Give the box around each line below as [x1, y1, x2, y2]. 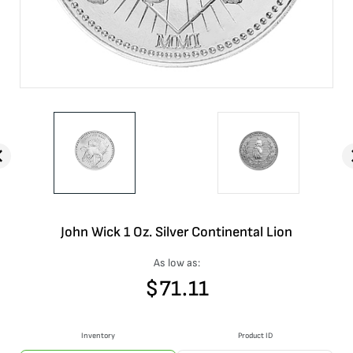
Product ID [237, 330, 273, 340]
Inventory [81, 330, 115, 340]
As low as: [153, 255, 200, 269]
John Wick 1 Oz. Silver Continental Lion [61, 223, 292, 240]
